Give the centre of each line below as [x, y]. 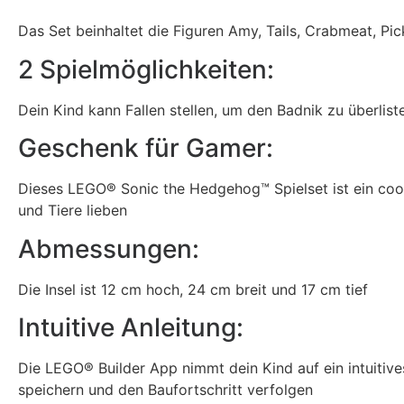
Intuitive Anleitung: [131, 327]
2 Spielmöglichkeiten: [146, 69]
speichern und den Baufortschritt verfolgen [165, 389]
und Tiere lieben [73, 211]
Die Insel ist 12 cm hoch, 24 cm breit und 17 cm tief [193, 289]
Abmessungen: [109, 248]
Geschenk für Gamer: [146, 148]
